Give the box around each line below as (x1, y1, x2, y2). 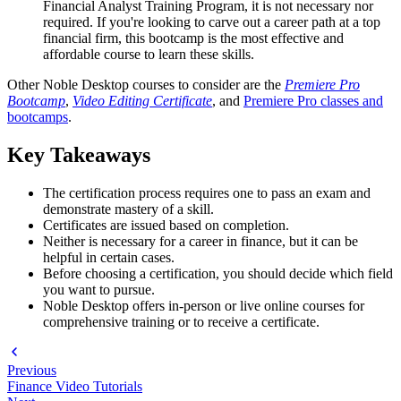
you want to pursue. (43, 281, 155, 297)
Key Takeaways (7, 142, 150, 166)
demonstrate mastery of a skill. (43, 200, 214, 217)
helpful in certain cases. (43, 249, 175, 265)
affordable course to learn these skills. (43, 46, 254, 62)
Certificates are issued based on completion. (43, 217, 289, 233)
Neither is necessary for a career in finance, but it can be (43, 233, 358, 249)
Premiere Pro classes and (243, 92, 383, 108)
